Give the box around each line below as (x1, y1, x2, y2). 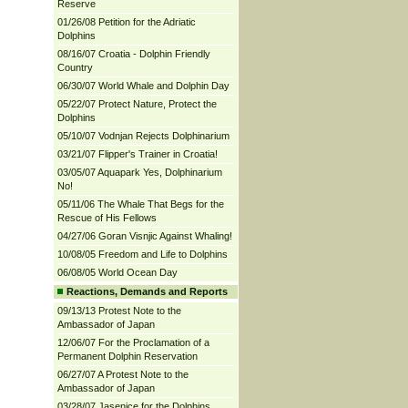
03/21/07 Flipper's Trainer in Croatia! (56, 148, 218, 159)
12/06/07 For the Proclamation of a (56, 337, 209, 348)
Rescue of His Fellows (56, 212, 157, 223)
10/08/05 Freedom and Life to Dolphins (56, 249, 228, 260)
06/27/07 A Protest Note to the (56, 369, 189, 380)
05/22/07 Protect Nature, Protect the (56, 98, 217, 109)
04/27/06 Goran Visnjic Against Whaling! (56, 230, 232, 241)
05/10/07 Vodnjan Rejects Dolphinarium (56, 130, 229, 141)
